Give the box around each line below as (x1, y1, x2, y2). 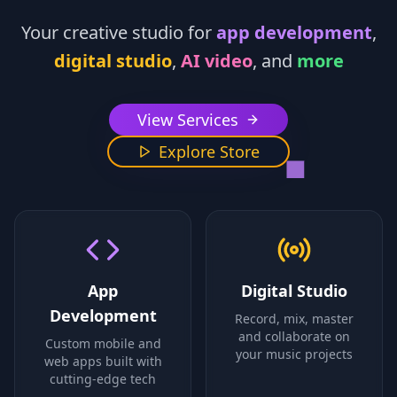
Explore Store (159, 140, 260, 162)
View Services (137, 108, 238, 130)
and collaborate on (238, 327, 350, 345)
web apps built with (43, 352, 162, 370)
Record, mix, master (235, 309, 354, 327)
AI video (175, 48, 253, 73)
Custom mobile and (44, 334, 161, 352)
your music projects (236, 345, 353, 362)
